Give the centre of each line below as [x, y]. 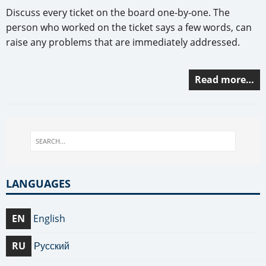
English [49, 218]
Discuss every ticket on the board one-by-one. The [118, 13]
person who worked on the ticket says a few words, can [129, 28]
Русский [52, 246]
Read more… [224, 80]
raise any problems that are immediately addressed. [123, 42]
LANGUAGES [38, 183]
